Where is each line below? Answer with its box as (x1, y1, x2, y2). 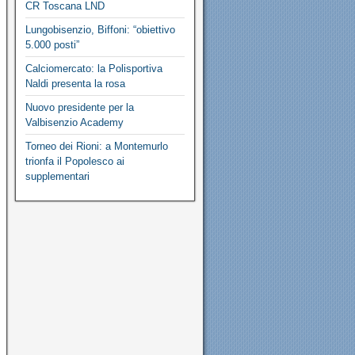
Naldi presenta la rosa (25, 78, 125, 90)
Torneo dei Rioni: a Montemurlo (25, 140, 168, 152)
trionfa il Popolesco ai (25, 155, 124, 167)
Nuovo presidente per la (25, 101, 134, 113)
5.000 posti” (25, 39, 79, 51)
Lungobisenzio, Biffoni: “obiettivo (25, 24, 175, 36)
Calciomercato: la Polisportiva (25, 63, 162, 74)
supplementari (25, 170, 90, 182)
